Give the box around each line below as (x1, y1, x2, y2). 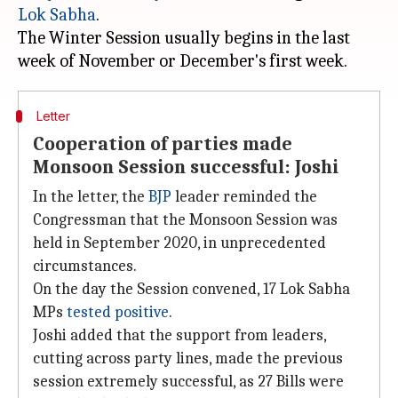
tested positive (67, 303, 169, 322)
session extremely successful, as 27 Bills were (33, 372, 344, 391)
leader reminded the (171, 187, 317, 206)
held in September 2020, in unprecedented (33, 234, 326, 252)
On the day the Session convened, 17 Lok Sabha (33, 280, 350, 298)
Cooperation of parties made (33, 132, 292, 155)
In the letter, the (33, 187, 148, 206)
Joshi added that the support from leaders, (33, 326, 326, 345)
